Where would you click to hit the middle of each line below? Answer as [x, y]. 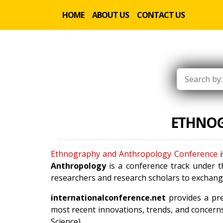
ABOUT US [111, 15]
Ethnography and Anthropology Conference [134, 154]
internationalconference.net [108, 198]
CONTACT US [161, 15]
